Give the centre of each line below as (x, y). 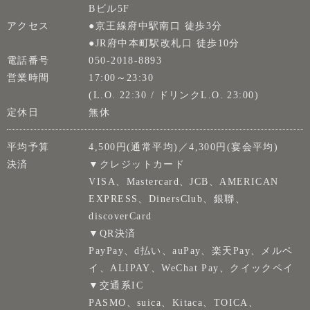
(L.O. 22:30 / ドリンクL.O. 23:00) (174, 95)
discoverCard (120, 216)
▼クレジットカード (137, 164)
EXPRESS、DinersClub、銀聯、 (167, 199)
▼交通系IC (116, 285)
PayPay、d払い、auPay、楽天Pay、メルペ (191, 251)
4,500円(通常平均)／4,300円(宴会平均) (184, 147)
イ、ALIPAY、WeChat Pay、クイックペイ (191, 268)
